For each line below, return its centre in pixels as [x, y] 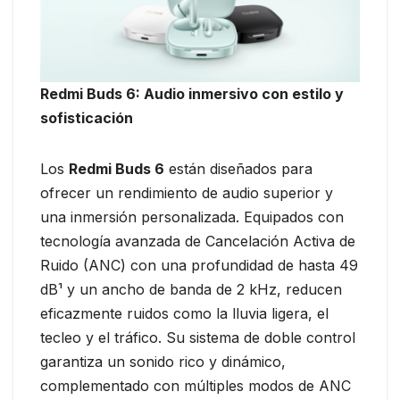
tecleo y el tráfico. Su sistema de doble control [198, 338]
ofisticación [91, 118]
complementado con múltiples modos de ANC [196, 386]
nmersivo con [242, 94]
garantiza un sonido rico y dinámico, [163, 362]
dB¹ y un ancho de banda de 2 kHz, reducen [191, 290]
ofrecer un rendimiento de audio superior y [187, 193]
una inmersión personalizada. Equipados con [192, 217]
